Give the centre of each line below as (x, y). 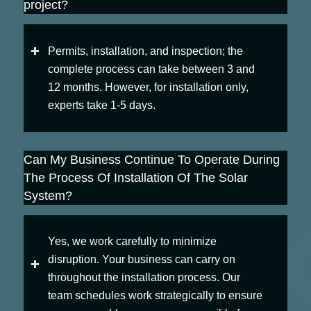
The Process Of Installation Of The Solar (135, 177)
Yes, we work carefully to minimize (132, 242)
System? (48, 195)
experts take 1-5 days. (101, 106)
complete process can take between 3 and (151, 69)
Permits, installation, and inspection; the (145, 51)
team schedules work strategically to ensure (155, 296)
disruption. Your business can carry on (141, 260)
